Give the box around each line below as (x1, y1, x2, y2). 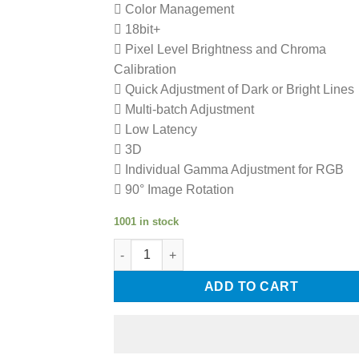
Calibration (113, 62, 176, 76)
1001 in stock (113, 216, 179, 228)
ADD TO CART (204, 280, 299, 294)
